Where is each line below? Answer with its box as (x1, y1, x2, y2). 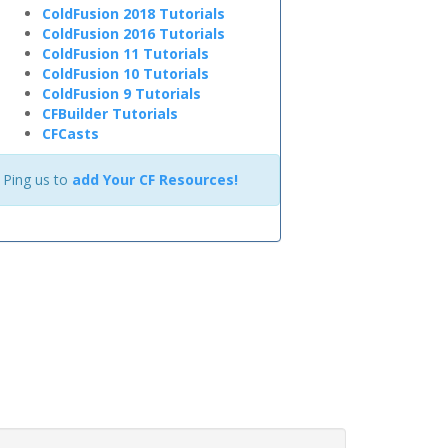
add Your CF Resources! (72, 170, 238, 189)
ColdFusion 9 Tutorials (42, 84, 201, 103)
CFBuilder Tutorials (42, 104, 178, 123)
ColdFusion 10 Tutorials (42, 64, 209, 83)
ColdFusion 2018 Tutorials (42, 4, 225, 23)
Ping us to (3, 170, 72, 189)
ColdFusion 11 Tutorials (42, 44, 209, 63)
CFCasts (42, 124, 99, 143)
